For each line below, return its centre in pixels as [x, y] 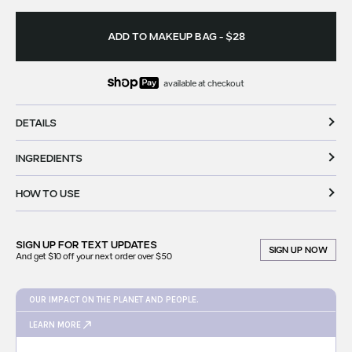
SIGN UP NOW [298, 250]
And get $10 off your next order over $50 [94, 256]
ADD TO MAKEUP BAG [162, 36]
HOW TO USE [48, 194]
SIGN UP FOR [48, 245]
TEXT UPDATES [119, 245]
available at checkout [204, 82]
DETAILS [36, 123]
